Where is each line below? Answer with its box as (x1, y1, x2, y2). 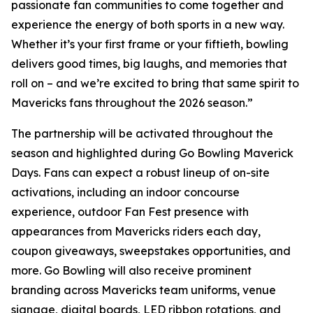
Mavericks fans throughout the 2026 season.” (11, 96, 253, 110)
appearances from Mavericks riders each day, (11, 224, 261, 239)
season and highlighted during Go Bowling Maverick (11, 146, 293, 161)
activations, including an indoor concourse (11, 185, 240, 200)
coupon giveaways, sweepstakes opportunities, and (11, 244, 291, 259)
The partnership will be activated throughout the (11, 126, 273, 141)
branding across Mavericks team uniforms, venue (11, 283, 276, 298)
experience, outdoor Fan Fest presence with (11, 205, 249, 219)
